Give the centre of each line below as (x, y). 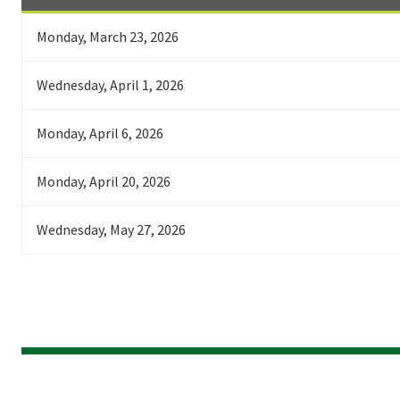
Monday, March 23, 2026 (108, 36)
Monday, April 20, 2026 (104, 181)
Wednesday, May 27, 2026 (111, 229)
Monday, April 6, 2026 (100, 133)
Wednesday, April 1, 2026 (110, 84)
